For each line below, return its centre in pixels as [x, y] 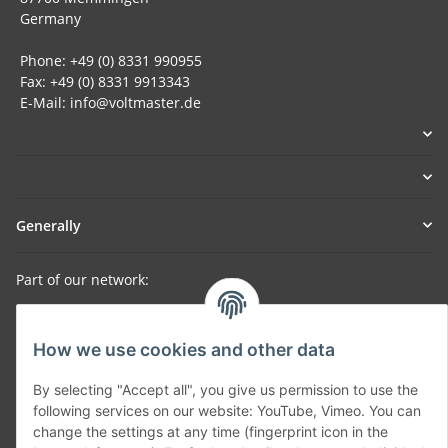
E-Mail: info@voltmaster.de [108, 102]
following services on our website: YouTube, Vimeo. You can [227, 411]
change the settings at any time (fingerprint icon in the [210, 432]
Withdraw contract [224, 380]
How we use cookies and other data [184, 350]
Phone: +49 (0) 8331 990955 [109, 60]
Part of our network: [82, 279]
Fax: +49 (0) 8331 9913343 [103, 81]
